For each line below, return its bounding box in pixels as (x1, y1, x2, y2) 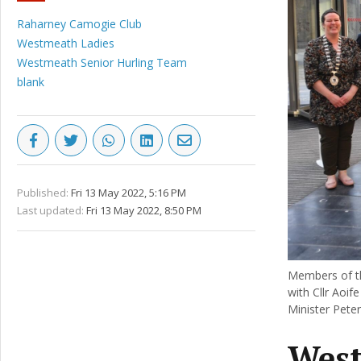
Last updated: (17, 203, 84, 218)
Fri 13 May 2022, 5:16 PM (71, 185, 186, 200)
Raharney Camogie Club (17, 16, 142, 31)
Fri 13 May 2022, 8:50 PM (86, 203, 201, 218)
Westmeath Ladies (17, 35, 114, 51)
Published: (17, 185, 68, 200)
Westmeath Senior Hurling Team (17, 55, 187, 70)
